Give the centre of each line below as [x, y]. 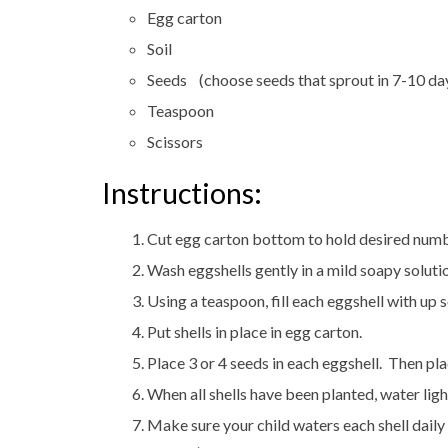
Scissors [175, 141]
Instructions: [182, 193]
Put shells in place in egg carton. [254, 331]
